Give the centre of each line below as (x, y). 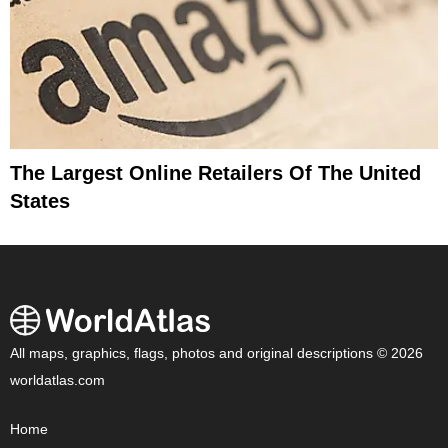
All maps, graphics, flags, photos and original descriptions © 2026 (216, 354)
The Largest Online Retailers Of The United (215, 173)
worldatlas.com (57, 381)
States (40, 201)
